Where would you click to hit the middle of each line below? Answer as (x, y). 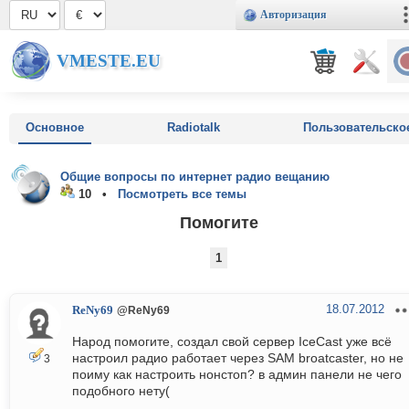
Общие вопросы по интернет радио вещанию (195, 177)
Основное (55, 127)
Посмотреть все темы (182, 194)
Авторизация (294, 15)
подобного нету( (121, 391)
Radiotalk (194, 127)
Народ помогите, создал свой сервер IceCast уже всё (232, 342)
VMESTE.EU (109, 61)
